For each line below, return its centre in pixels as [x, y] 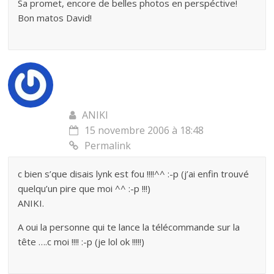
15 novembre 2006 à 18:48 [144, 130]
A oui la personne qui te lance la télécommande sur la [129, 227]
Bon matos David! [55, 18]
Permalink [108, 146]
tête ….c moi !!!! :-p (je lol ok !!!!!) [81, 242]
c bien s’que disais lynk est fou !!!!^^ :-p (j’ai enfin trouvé [134, 174]
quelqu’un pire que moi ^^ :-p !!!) [84, 188]
